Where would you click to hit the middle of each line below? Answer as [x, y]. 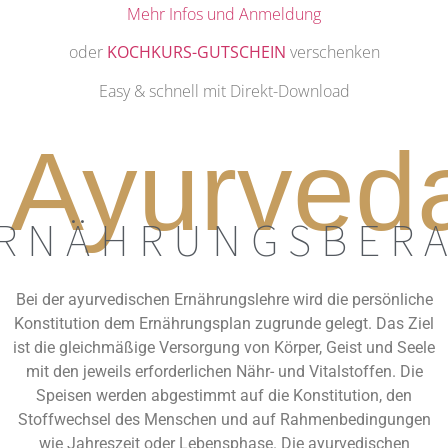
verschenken [334, 52]
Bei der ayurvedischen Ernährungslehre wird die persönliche [224, 299]
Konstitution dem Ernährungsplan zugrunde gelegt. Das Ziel [224, 323]
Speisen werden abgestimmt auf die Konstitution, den [224, 395]
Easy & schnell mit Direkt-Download [224, 90]
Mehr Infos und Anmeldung [224, 13]
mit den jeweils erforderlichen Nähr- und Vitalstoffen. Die [224, 371]
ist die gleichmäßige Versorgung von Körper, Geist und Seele [224, 347]
